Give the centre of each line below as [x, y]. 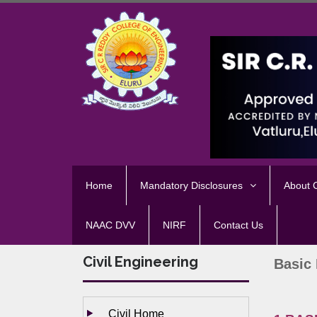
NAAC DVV [110, 225]
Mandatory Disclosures [191, 186]
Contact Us [238, 225]
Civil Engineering [140, 262]
